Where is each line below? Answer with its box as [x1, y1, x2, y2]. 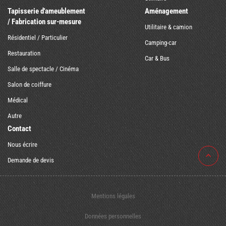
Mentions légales [91, 192, 135, 200]
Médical [8, 96, 28, 104]
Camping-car [144, 39, 177, 47]
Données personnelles [85, 212, 141, 220]
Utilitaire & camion [144, 23, 192, 31]
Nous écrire [8, 141, 37, 149]
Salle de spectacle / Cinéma [8, 65, 79, 73]
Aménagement [144, 7, 188, 16]
